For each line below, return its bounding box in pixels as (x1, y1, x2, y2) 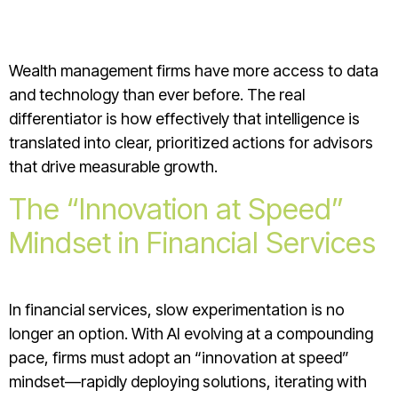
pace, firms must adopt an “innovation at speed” (9, 347, 349, 367)
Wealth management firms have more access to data (9, 61, 378, 81)
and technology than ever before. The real (9, 85, 305, 105)
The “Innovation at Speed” (9, 190, 344, 227)
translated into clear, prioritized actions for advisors (9, 133, 373, 153)
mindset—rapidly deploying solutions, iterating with (9, 371, 367, 391)
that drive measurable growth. (9, 157, 218, 177)
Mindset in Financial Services (9, 224, 376, 260)
